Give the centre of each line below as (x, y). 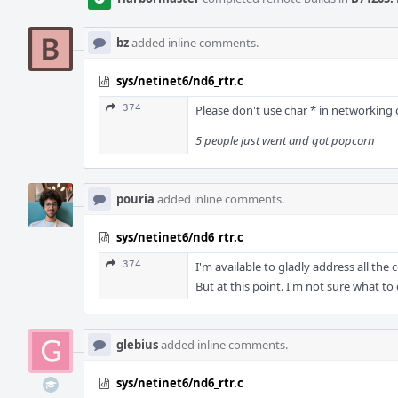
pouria (135, 199)
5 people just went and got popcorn (285, 140)
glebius (137, 345)
